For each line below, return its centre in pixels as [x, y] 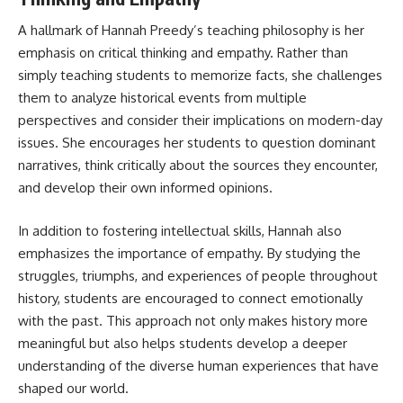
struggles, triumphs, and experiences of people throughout [198, 275]
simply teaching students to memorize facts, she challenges [200, 75]
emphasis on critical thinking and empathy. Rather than [183, 53]
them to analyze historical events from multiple [162, 98]
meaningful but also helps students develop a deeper [183, 343]
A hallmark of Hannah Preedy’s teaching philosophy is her [191, 30]
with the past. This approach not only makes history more [193, 320]
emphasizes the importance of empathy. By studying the [189, 253]
